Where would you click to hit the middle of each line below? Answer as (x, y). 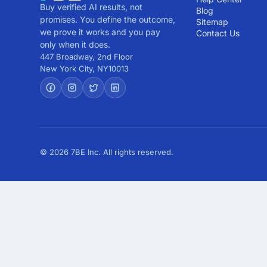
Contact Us (218, 33)
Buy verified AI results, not (91, 7)
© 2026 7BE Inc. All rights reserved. (107, 152)
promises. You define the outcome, (108, 19)
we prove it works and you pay (100, 32)
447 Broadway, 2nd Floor (86, 57)
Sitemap (212, 22)
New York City (66, 69)
